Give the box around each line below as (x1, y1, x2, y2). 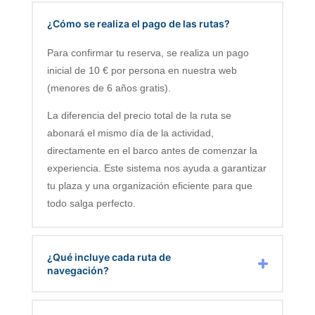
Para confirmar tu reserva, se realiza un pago (46, 46, 249, 58)
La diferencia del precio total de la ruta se (46, 109, 231, 121)
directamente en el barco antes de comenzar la (46, 144, 257, 156)
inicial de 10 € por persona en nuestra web (46, 64, 237, 76)
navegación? (46, 264, 109, 276)
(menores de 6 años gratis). (46, 82, 171, 94)
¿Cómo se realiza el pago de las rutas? (46, 17, 230, 30)
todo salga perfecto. (46, 197, 136, 209)
